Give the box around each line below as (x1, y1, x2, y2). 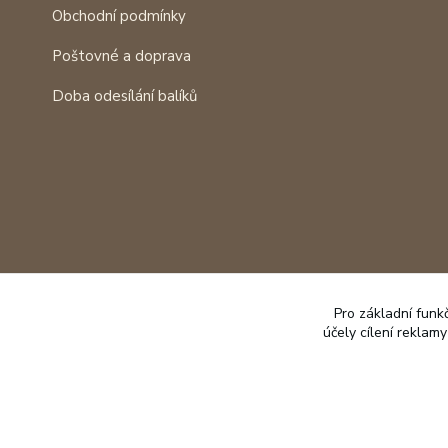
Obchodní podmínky (52, 6, 186, 26)
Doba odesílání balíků (52, 86, 197, 106)
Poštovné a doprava (52, 46, 191, 66)
